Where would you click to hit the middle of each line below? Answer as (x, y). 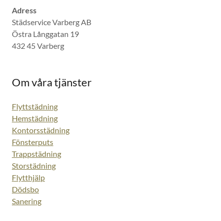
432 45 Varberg (38, 46)
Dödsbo (25, 189)
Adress (24, 10)
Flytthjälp (28, 177)
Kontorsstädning (41, 130)
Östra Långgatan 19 (45, 34)
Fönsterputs (33, 142)
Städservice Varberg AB (52, 22)
